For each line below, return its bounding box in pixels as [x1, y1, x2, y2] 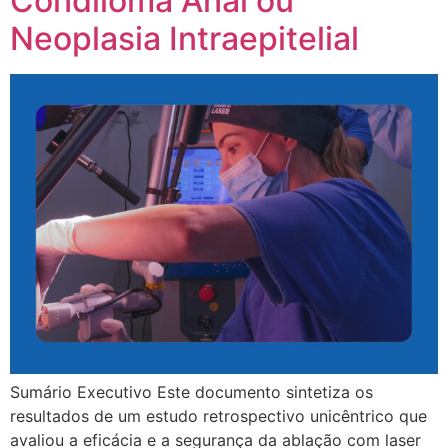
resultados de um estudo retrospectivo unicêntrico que [10, 405, 427, 426]
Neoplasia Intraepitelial [10, 18, 359, 58]
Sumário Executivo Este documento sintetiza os [10, 381, 373, 402]
